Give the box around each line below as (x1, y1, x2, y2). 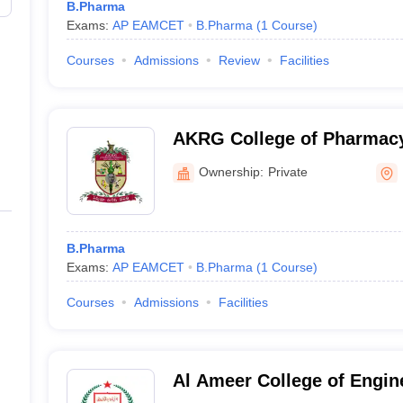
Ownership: (198, 164, 264, 179)
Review (218, 53, 260, 67)
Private (267, 164, 308, 179)
